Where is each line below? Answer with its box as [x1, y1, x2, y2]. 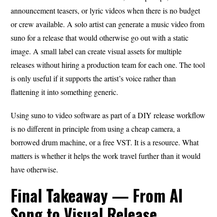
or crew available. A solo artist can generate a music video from [11, 18, 205, 29]
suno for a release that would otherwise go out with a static [11, 32, 189, 43]
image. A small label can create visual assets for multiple [11, 46, 182, 56]
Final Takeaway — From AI [11, 183, 183, 207]
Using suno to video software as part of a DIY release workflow [11, 109, 206, 120]
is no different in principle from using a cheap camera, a [11, 123, 181, 134]
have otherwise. [11, 164, 59, 174]
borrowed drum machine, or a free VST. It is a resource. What [11, 137, 199, 147]
